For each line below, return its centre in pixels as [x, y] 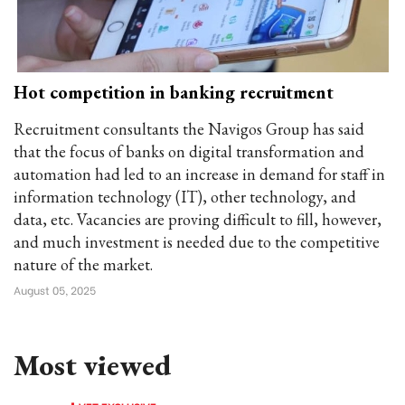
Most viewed [92, 365]
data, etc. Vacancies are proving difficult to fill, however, [198, 219]
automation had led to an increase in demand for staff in [199, 174]
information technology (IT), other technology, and [185, 197]
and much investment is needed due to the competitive [197, 242]
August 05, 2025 [55, 290]
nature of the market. [83, 264]
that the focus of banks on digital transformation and [189, 151]
